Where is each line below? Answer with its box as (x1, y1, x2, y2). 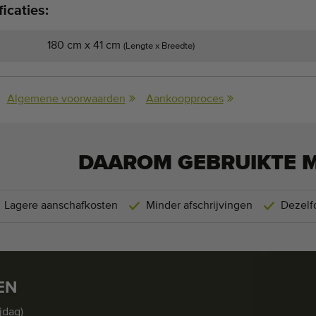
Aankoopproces (145, 93, 224, 105)
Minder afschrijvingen (146, 200, 253, 212)
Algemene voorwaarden (6, 93, 126, 105)
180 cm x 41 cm (47, 39, 123, 51)
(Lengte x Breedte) (123, 41, 195, 51)
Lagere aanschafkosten (4, 200, 118, 212)
